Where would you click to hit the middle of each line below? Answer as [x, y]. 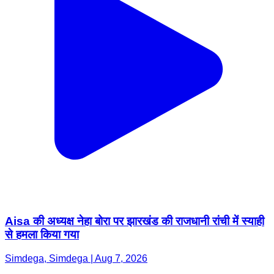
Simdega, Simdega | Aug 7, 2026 [76, 258]
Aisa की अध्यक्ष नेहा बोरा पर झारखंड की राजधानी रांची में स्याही [135, 221]
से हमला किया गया [42, 235]
